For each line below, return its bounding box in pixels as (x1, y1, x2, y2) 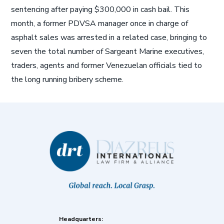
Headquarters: (58, 215, 103, 223)
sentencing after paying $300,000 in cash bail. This (11, 4, 190, 15)
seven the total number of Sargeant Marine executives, (11, 46, 204, 57)
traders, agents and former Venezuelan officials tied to (11, 60, 202, 71)
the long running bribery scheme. (11, 74, 124, 85)
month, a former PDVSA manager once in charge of (11, 18, 188, 29)
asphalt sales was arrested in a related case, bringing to (11, 32, 207, 43)
